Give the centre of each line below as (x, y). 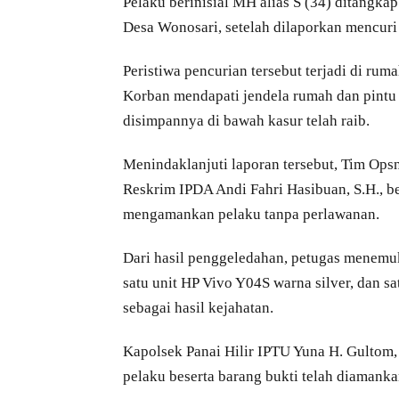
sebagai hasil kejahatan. (198, 307)
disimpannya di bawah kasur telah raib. (246, 120)
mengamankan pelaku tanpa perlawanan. (251, 214)
